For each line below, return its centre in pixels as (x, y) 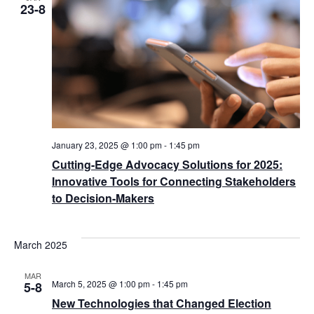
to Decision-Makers (103, 198)
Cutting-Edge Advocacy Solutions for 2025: (167, 164)
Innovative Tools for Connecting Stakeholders (174, 181)
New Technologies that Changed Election (162, 303)
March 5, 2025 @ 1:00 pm (101, 283)
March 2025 (41, 244)
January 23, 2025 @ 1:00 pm (107, 144)
